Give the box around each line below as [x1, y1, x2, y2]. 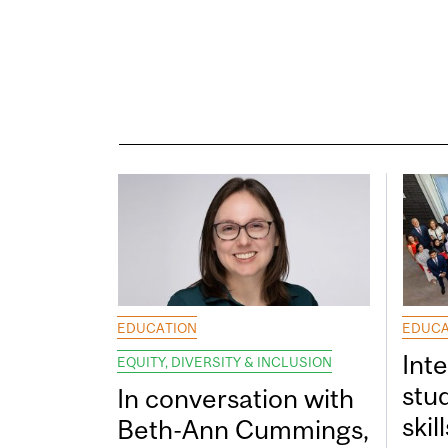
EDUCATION [117, 320, 197, 337]
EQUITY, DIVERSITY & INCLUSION [117, 354, 332, 371]
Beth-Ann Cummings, [117, 414, 369, 446]
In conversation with [117, 383, 354, 415]
